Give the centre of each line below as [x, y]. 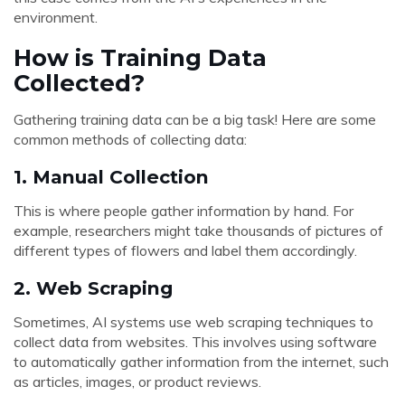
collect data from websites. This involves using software [195, 342]
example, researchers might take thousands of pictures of [198, 231]
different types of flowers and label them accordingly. [185, 250]
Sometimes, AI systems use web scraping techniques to [193, 322]
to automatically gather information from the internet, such [201, 362]
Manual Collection [121, 177]
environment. [56, 17]
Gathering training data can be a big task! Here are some [195, 119]
